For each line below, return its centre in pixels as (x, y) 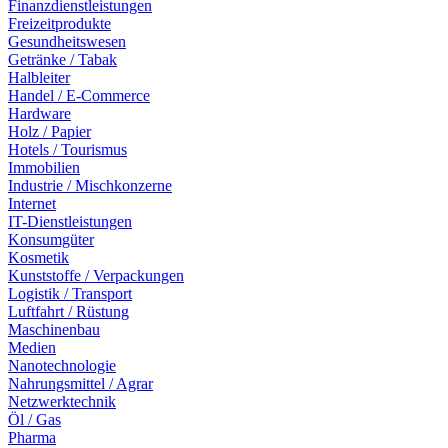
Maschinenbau (54, 329)
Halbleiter (39, 77)
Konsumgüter (51, 239)
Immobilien (44, 167)
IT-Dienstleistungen (70, 221)
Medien (32, 347)
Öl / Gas (34, 419)
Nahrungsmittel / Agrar (80, 383)
